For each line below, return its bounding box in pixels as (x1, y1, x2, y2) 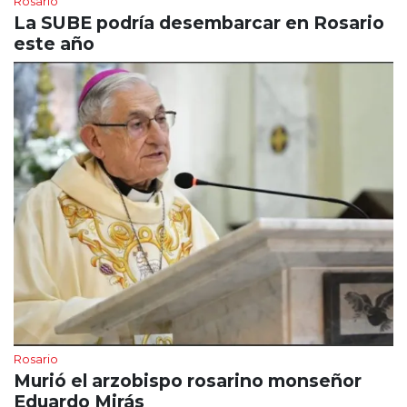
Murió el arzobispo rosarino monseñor (14, 370, 362, 392)
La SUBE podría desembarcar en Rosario (14, 11, 384, 34)
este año (14, 32, 94, 55)
